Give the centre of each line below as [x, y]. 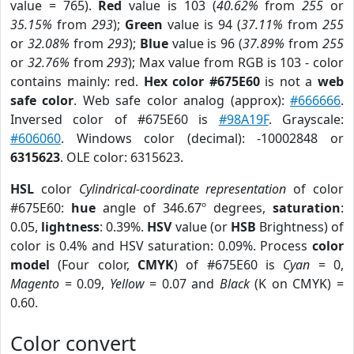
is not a [289, 81]
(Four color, [94, 265]
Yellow [127, 284]
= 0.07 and [182, 284]
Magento [35, 284]
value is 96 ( [205, 43]
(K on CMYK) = [297, 284]
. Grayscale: [306, 119]
